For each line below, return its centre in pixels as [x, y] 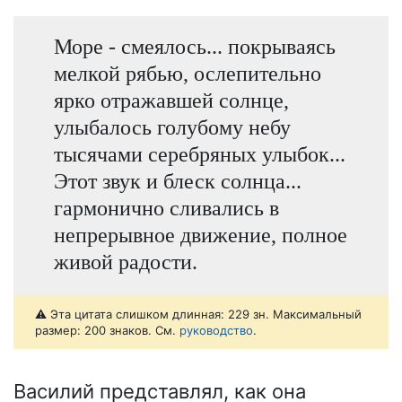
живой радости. [125, 261]
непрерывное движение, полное [200, 234]
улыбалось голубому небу [172, 127]
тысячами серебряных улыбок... [199, 153]
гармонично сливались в [166, 207]
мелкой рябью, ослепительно [187, 73]
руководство [216, 331]
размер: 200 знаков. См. [107, 331]
